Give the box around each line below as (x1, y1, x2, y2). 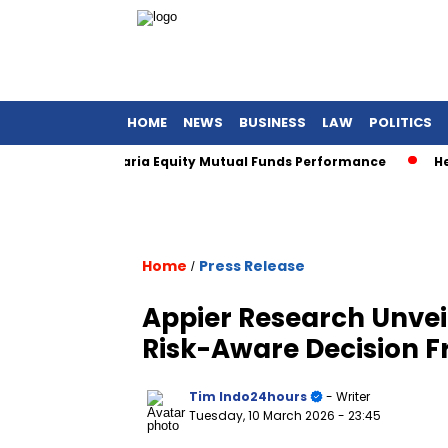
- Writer (323, 388, 370, 405)
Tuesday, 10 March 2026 (189, 407, 338, 424)
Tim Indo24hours (189, 388, 307, 405)
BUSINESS (239, 113, 306, 132)
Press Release (199, 256, 305, 276)
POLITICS (369, 113, 432, 132)
